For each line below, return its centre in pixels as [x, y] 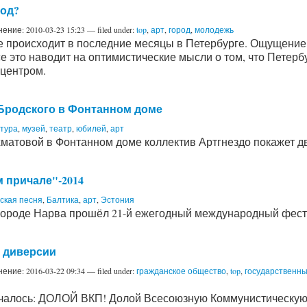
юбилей [91, 128]
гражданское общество [181, 270]
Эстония [118, 199]
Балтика [63, 199]
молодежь [214, 29]
